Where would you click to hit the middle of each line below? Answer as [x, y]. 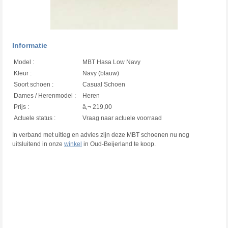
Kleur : [23, 73]
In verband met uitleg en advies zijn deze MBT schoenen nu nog [101, 135]
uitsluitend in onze [38, 144]
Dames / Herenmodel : [45, 95]
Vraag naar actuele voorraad [122, 118]
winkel [73, 144]
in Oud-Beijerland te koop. [119, 144]
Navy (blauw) [101, 73]
